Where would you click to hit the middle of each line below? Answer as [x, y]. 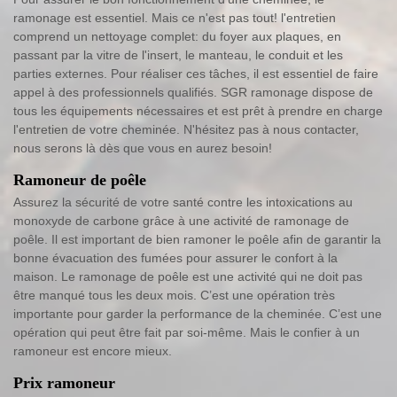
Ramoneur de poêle [80, 180]
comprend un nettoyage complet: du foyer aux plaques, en [177, 37]
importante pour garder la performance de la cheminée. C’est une [198, 314]
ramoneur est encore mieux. [93, 351]
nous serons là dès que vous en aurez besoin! [143, 148]
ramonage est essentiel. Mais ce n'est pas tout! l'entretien [175, 18]
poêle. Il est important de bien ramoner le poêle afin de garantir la [197, 240]
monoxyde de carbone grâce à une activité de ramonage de [181, 221]
